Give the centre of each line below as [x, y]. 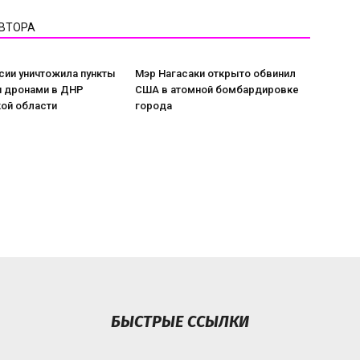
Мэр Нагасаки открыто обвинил [215, 74]
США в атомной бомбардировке [217, 90]
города [153, 106]
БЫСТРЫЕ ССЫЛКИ [180, 321]
